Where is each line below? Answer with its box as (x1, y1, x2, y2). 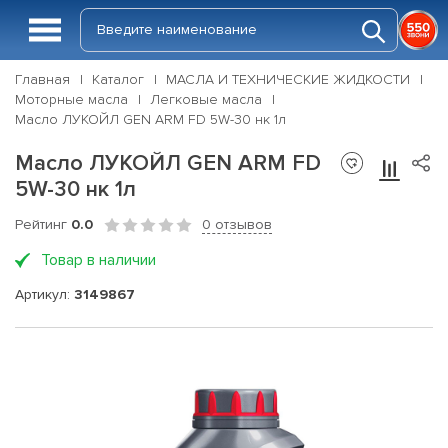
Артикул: (15, 285, 74, 303)
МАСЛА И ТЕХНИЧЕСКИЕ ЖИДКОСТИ (166, 71, 410, 88)
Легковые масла (150, 91, 262, 108)
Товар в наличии (41, 250, 156, 270)
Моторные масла (15, 91, 128, 108)
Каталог (92, 71, 144, 88)
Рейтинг (15, 216, 71, 233)
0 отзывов (202, 216, 272, 233)
